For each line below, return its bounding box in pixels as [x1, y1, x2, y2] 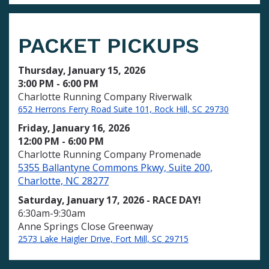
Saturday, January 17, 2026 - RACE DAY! [18, 193, 201, 207]
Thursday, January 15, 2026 [18, 64, 145, 77]
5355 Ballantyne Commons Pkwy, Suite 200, [18, 161, 213, 174]
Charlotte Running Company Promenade [18, 148, 201, 161]
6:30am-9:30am [18, 207, 85, 220]
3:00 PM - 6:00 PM [18, 77, 98, 90]
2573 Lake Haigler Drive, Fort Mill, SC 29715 [18, 233, 189, 244]
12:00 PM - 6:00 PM [18, 134, 104, 148]
